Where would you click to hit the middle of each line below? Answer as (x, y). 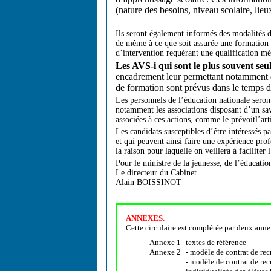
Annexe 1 (165, 242)
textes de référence (216, 242)
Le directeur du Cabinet (156, 173)
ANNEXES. (145, 218)
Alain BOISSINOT (149, 182)
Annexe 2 (165, 252)
